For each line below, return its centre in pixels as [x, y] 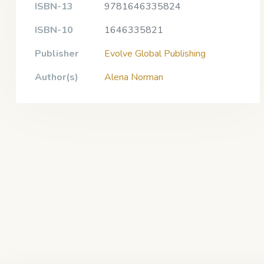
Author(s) [57, 77]
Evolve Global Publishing [155, 53]
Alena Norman [134, 77]
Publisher [57, 53]
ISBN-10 [54, 30]
